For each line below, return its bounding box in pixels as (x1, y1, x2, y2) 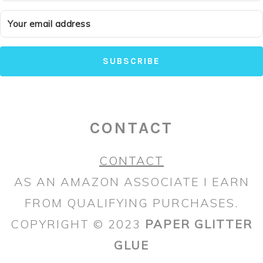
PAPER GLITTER (145, 217, 252, 232)
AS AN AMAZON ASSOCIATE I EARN (14, 174, 249, 190)
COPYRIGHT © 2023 (11, 217, 145, 232)
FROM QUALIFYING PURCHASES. (25, 195, 238, 211)
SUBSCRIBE (103, 56, 160, 67)
